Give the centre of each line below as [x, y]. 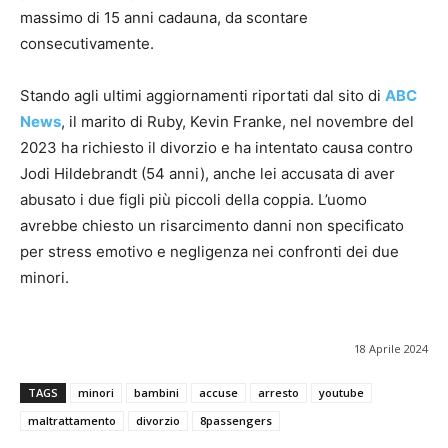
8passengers [236, 420]
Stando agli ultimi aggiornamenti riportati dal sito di [202, 96]
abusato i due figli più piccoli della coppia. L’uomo [193, 200]
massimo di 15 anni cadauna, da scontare [164, 18]
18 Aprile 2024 [391, 349]
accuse [218, 392]
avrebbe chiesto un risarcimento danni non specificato [212, 226]
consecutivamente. [87, 44]
